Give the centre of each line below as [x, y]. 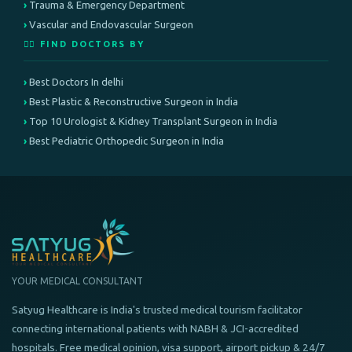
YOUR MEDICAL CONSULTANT [77, 280]
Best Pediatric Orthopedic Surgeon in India [126, 140]
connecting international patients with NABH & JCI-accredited [155, 328]
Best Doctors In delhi [76, 81]
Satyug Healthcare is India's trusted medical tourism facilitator [157, 309]
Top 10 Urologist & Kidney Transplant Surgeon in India [153, 121]
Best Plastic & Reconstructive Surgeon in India [134, 101]
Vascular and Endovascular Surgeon [111, 24]
